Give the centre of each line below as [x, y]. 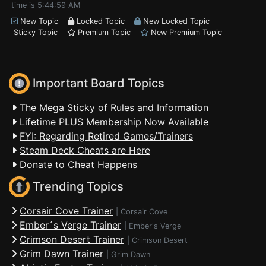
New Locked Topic [175, 21]
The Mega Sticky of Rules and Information [114, 107]
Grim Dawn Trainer [61, 254]
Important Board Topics [97, 83]
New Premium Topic [185, 32]
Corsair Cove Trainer [66, 211]
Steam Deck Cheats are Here [85, 150]
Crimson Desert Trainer [72, 239]
